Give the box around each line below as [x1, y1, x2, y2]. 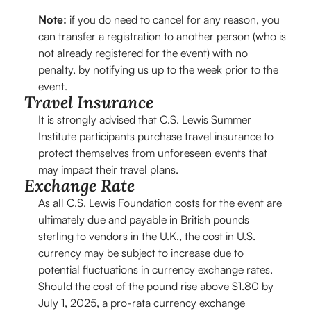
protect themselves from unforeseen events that [38, 145, 267, 160]
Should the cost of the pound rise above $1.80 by [38, 278, 274, 293]
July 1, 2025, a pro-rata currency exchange [38, 295, 245, 310]
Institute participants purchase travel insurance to [38, 128, 274, 143]
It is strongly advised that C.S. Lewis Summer [38, 112, 251, 126]
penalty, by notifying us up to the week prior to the [38, 62, 278, 76]
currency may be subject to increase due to [38, 245, 244, 260]
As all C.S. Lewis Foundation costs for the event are [38, 195, 282, 210]
